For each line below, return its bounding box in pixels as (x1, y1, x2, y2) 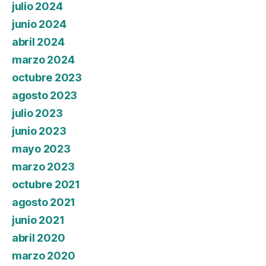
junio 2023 (12, 125, 66, 138)
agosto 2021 (12, 196, 76, 209)
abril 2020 (12, 232, 65, 245)
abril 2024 (12, 36, 65, 49)
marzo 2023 (12, 160, 75, 173)
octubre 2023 (12, 71, 82, 84)
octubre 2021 (12, 178, 80, 191)
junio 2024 (12, 18, 66, 31)
